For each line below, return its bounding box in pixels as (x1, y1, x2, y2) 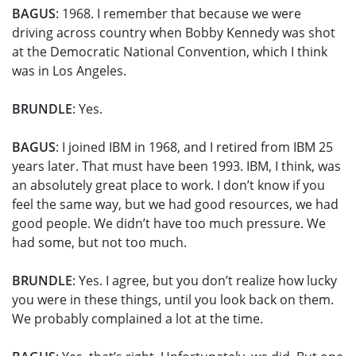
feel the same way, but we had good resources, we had (12, 195, 339, 214)
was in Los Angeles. (12, 62, 130, 80)
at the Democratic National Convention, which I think (12, 43, 327, 61)
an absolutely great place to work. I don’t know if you (12, 176, 325, 195)
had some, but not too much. (12, 234, 190, 252)
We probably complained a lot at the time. (12, 310, 266, 328)
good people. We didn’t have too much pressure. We (12, 215, 326, 233)
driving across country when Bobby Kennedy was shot (12, 24, 335, 42)
